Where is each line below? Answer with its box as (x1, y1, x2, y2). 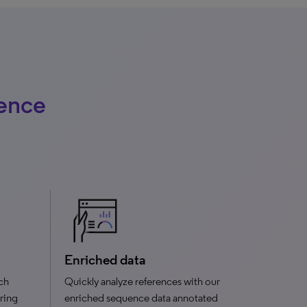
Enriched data (64, 251, 146, 268)
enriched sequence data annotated (64, 291, 218, 304)
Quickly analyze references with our (64, 275, 220, 288)
